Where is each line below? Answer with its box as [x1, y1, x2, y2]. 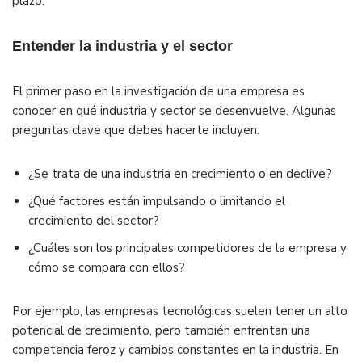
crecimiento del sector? [28, 213, 159, 229]
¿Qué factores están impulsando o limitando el [28, 193, 285, 210]
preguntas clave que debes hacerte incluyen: [12, 122, 259, 139]
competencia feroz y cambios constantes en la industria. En [12, 342, 339, 359]
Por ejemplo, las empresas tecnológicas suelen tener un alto [12, 303, 347, 320]
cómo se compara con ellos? [28, 259, 185, 276]
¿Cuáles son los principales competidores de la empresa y [28, 240, 347, 257]
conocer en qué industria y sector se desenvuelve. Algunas [12, 103, 336, 120]
